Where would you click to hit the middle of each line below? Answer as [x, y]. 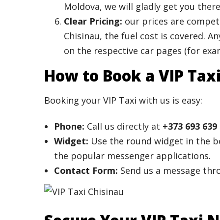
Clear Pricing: [93, 21]
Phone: [69, 126]
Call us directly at [124, 126]
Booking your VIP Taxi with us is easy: [123, 100]
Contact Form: [86, 170]
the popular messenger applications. [132, 155]
